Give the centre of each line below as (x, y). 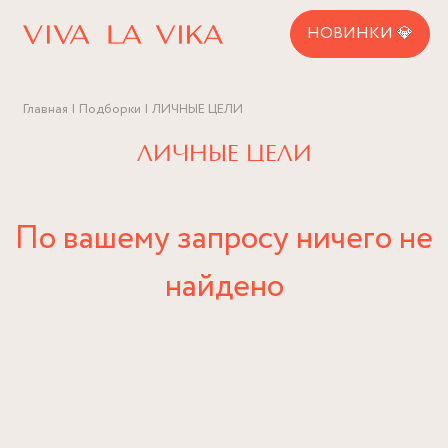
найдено (224, 287)
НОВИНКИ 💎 (360, 33)
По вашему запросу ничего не (224, 239)
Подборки (110, 109)
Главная (45, 109)
